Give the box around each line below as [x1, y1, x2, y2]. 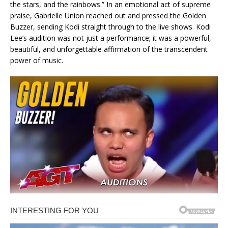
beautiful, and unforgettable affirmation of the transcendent [10, 44, 208, 54]
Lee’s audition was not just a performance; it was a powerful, [10, 33, 211, 43]
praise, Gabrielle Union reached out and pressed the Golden [10, 11, 206, 21]
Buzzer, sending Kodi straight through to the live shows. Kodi [10, 22, 211, 32]
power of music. [10, 55, 63, 66]
